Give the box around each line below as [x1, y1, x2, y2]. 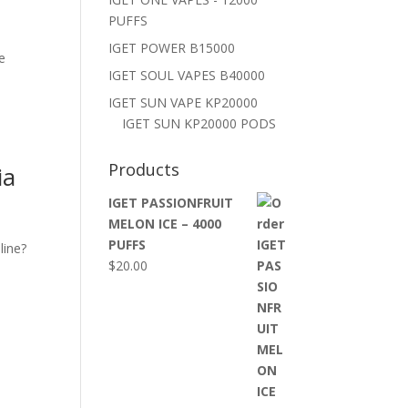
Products [108, 158, 180, 180]
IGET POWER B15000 [108, 39, 236, 56]
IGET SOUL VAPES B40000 [108, 66, 266, 84]
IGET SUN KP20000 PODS [122, 115, 277, 132]
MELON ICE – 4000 [108, 215, 222, 232]
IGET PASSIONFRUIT [108, 194, 234, 211]
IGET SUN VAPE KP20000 [108, 94, 259, 111]
